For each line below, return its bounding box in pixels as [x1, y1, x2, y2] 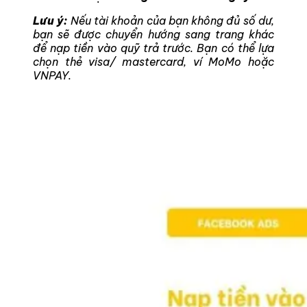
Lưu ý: [33, 13, 68, 27]
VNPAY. [33, 68, 71, 82]
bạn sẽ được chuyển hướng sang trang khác [33, 27, 274, 41]
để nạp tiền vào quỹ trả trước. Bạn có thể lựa [33, 40, 274, 55]
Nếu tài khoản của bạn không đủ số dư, [67, 13, 275, 27]
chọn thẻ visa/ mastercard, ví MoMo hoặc [33, 54, 274, 69]
